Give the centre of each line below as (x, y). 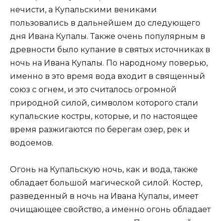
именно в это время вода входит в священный (108, 76)
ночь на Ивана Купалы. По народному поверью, (109, 63)
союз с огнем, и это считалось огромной (93, 89)
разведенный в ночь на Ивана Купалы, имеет (104, 196)
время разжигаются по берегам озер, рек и (100, 129)
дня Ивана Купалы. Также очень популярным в (108, 36)
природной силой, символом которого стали (104, 103)
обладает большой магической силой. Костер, (106, 183)
